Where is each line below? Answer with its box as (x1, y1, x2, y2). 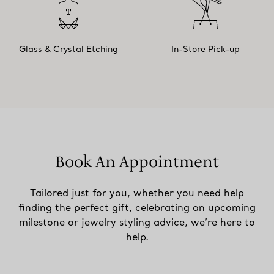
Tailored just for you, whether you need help (30, 188, 244, 199)
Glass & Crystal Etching (19, 45, 118, 55)
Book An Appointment (55, 151, 219, 172)
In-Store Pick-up (171, 45, 240, 55)
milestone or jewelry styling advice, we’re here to (19, 218, 255, 229)
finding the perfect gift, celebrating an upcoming (18, 203, 256, 214)
